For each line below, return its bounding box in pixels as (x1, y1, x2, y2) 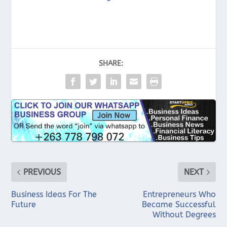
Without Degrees (152, 209, 216, 219)
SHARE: (99, 59, 123, 68)
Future (11, 199, 36, 209)
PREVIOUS (23, 167, 61, 177)
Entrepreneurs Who (142, 189, 216, 199)
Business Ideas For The (11, 189, 97, 199)
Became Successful (141, 199, 216, 209)
